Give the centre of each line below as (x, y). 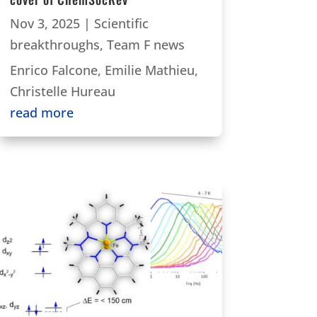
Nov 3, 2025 (45, 24)
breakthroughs (54, 45)
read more (41, 113)
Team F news (145, 45)
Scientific (121, 24)
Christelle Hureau (62, 92)
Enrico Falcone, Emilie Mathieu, (104, 70)
